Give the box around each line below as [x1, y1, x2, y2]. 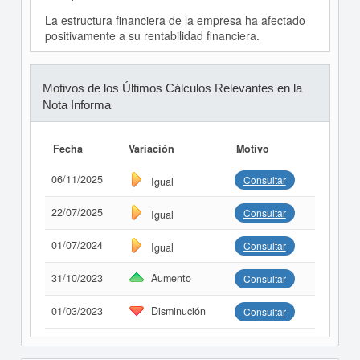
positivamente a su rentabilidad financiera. [44, 27, 260, 44]
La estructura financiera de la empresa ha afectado [44, 12, 305, 29]
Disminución [150, 304, 206, 319]
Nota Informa [42, 98, 111, 112]
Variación [128, 141, 174, 157]
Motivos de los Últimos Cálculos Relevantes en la [42, 81, 302, 96]
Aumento [150, 271, 191, 286]
